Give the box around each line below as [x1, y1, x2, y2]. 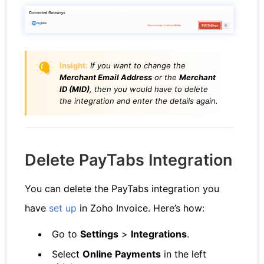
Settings [80, 228, 119, 240]
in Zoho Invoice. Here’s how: [77, 202, 205, 214]
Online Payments [82, 248, 161, 260]
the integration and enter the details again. [60, 96, 219, 106]
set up [49, 202, 77, 214]
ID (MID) [60, 84, 90, 94]
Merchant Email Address [60, 72, 153, 82]
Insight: [60, 61, 88, 71]
